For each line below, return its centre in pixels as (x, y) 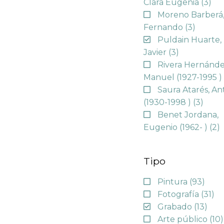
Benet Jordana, (188, 114)
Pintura (174, 182)
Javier (156, 52)
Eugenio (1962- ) (177, 127)
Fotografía (179, 194)
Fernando (164, 27)
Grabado (176, 207)
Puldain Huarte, (190, 39)
